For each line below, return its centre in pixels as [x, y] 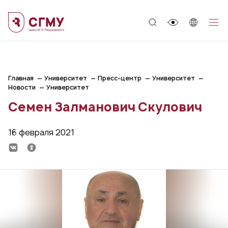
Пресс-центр [120, 78]
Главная [21, 78]
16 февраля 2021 [41, 132]
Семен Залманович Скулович [105, 107]
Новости [22, 87]
